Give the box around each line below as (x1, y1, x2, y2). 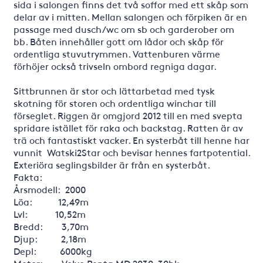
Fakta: (13, 170, 42, 184)
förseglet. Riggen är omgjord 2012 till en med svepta (13, 109, 242, 122)
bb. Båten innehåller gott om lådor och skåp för (13, 35, 224, 48)
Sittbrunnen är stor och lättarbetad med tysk (13, 84, 215, 97)
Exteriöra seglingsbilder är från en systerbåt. (13, 158, 210, 171)
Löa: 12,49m (13, 195, 89, 208)
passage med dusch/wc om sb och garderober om (13, 22, 234, 36)
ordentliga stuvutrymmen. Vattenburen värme (13, 47, 220, 60)
